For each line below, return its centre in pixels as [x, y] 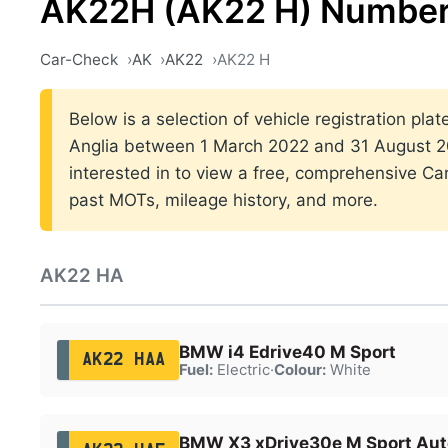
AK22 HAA [123, 359]
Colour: [299, 369]
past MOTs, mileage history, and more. [223, 200]
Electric [241, 369]
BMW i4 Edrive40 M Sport [287, 351]
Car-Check [79, 59]
